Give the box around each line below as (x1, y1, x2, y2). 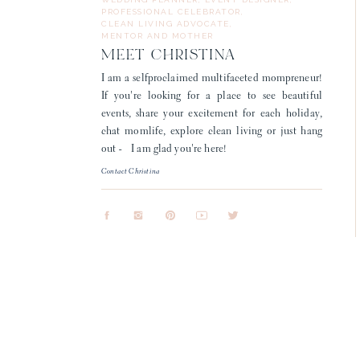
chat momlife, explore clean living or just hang (101, 126, 322, 137)
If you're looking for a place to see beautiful (101, 91, 322, 101)
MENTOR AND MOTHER (101, 31, 214, 40)
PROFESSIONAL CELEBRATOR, (101, 7, 243, 16)
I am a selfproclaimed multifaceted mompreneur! (101, 73, 322, 84)
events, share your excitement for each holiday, (101, 108, 322, 119)
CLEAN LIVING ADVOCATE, (101, 19, 232, 28)
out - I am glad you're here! (101, 144, 230, 154)
